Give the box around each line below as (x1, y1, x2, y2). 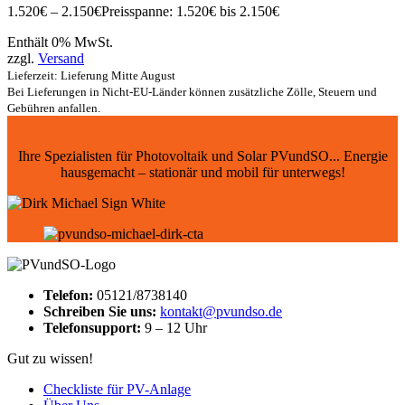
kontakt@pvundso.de (160, 303, 282, 319)
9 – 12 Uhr (145, 319, 207, 335)
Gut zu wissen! (7, 350, 93, 366)
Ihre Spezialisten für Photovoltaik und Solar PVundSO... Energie (17, 147, 388, 164)
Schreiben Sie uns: (43, 303, 160, 319)
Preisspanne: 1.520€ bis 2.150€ (101, 3, 279, 19)
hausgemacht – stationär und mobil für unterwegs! (60, 164, 345, 180)
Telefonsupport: (43, 319, 145, 335)
